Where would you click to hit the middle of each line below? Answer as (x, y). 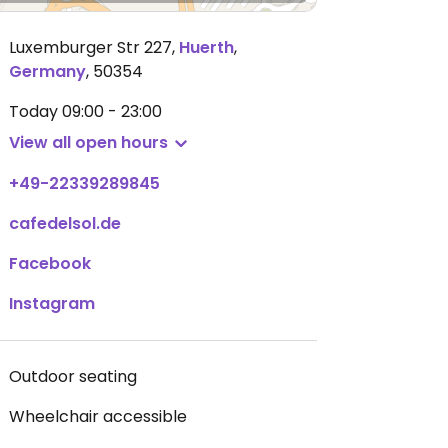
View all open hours (88, 142)
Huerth (206, 47)
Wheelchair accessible (98, 416)
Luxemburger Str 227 (90, 47)
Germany (47, 71)
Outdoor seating (73, 376)
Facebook (50, 263)
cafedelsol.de (65, 223)
